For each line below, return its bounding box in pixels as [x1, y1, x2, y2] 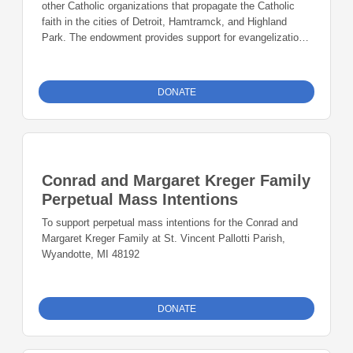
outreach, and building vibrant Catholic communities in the [42, 63, 306, 76]
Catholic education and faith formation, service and [42, 47, 273, 60]
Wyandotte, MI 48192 [42, 248, 139, 261]
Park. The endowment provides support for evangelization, [42, 32, 307, 44]
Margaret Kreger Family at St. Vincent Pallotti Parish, [42, 232, 285, 245]
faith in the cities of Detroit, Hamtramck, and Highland [42, 16, 287, 28]
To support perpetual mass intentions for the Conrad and [42, 217, 298, 229]
